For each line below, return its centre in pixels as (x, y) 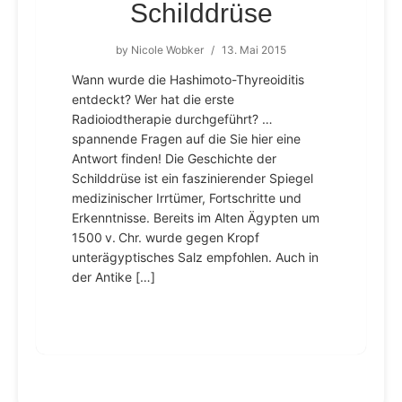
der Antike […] (114, 277)
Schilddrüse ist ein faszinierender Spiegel (192, 178)
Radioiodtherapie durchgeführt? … (172, 119)
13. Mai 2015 (254, 50)
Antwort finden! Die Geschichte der (174, 158)
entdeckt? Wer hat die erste (153, 99)
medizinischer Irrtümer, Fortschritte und (187, 198)
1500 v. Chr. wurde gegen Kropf (166, 237)
